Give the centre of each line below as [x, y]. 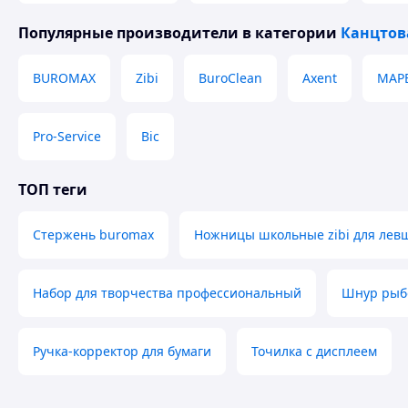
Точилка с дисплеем [314, 351]
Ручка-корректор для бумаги [122, 351]
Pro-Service [67, 136]
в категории [290, 33]
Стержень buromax [93, 235]
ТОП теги [53, 189]
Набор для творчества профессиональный [167, 293]
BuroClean [230, 78]
